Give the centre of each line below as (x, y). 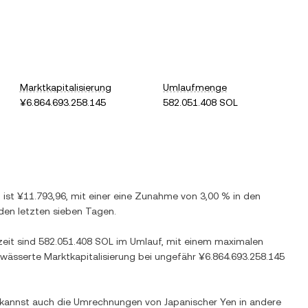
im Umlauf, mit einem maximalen (188, 241)
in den (245, 196)
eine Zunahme (146, 196)
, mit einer (90, 196)
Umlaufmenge (195, 87)
